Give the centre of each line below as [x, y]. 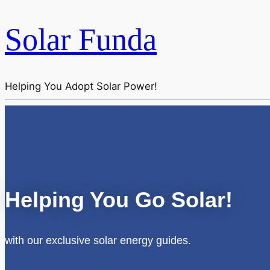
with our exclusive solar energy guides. [98, 240]
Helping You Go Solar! [119, 199]
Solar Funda [81, 39]
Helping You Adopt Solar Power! [81, 86]
